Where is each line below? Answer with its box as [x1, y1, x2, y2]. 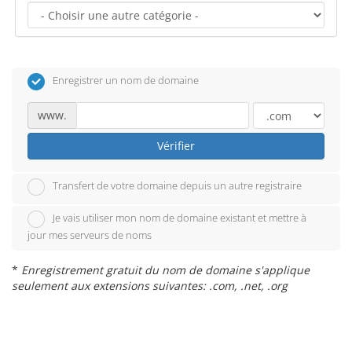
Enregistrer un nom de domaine [53, 73, 199, 87]
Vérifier [157, 137, 195, 153]
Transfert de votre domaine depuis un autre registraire [53, 178, 302, 193]
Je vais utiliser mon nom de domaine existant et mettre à [53, 211, 306, 225]
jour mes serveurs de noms [27, 228, 152, 243]
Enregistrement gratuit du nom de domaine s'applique [21, 262, 310, 278]
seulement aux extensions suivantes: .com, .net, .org [12, 278, 288, 294]
